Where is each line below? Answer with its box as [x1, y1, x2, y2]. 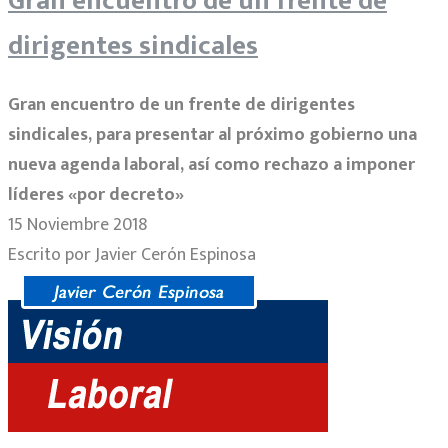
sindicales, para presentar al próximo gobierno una [8, 120, 417, 151]
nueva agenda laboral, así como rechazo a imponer [8, 150, 415, 181]
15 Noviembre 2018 [8, 210, 147, 241]
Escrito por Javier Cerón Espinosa [8, 240, 256, 271]
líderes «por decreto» [8, 180, 184, 211]
